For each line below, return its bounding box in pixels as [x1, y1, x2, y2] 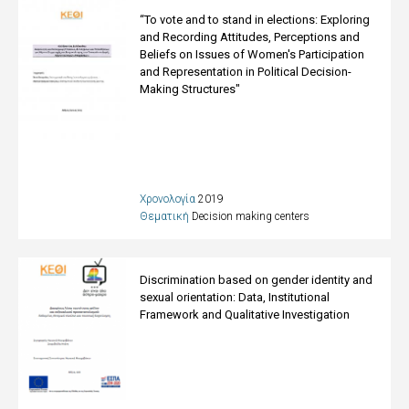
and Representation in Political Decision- [140, 65, 352, 79]
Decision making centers [192, 210, 310, 223]
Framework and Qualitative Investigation [140, 308, 351, 321]
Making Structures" [140, 82, 241, 96]
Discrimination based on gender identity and [140, 273, 373, 287]
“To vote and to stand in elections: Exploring [140, 13, 371, 26]
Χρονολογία [140, 193, 199, 205]
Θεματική [140, 210, 193, 223]
